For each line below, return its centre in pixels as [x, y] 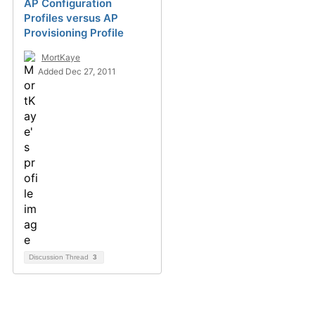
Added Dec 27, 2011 [77, 71]
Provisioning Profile [74, 33]
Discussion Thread [60, 257]
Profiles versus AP [71, 18]
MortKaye [61, 57]
